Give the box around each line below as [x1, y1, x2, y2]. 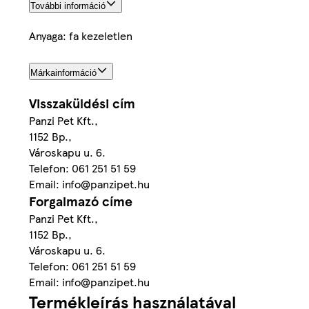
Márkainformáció [30, 67, 97, 78]
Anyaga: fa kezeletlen [29, 27, 132, 43]
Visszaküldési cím [29, 94, 135, 113]
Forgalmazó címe [29, 192, 132, 211]
